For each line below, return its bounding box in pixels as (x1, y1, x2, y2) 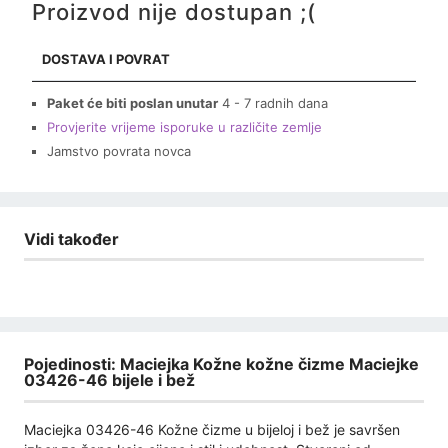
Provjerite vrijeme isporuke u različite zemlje (47, 118, 322, 135)
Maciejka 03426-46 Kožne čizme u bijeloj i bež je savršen (24, 420, 400, 438)
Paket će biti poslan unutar (47, 94, 218, 111)
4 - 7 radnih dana (222, 94, 328, 111)
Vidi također (24, 228, 119, 249)
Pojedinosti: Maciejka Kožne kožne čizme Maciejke (24, 354, 419, 375)
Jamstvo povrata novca (47, 142, 191, 159)
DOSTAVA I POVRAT (42, 50, 170, 67)
